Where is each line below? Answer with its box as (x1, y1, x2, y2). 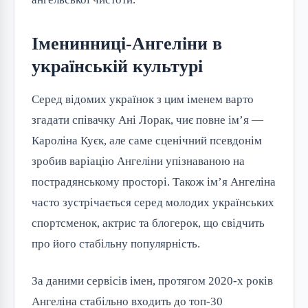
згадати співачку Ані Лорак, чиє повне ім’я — (32, 113, 263, 126)
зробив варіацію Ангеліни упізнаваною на (32, 155, 245, 168)
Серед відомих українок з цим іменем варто (32, 93, 254, 106)
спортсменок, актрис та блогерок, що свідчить (32, 217, 265, 230)
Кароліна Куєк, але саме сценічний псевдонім (32, 134, 262, 147)
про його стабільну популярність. (32, 237, 200, 250)
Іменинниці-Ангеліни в (32, 34, 222, 54)
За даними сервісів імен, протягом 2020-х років (32, 274, 273, 287)
